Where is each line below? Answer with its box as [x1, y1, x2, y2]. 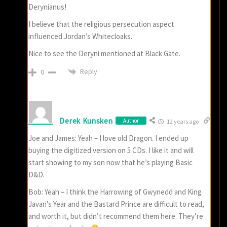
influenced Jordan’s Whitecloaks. [28, 31, 133, 41]
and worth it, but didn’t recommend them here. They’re [28, 211, 204, 221]
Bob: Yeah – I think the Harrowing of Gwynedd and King [28, 187, 202, 197]
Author [123, 117, 139, 125]
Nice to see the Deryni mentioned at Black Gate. [28, 48, 181, 58]
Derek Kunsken [59, 116, 113, 126]
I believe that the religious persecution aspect [28, 19, 175, 29]
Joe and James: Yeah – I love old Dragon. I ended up [28, 133, 189, 143]
